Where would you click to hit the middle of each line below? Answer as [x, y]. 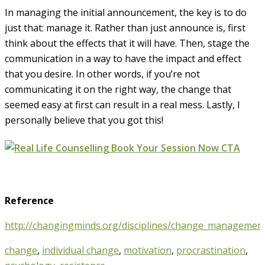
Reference [29, 201]
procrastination [211, 251]
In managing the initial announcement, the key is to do [126, 12]
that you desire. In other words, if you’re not [102, 74]
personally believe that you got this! [84, 120]
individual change [80, 251]
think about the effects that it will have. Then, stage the [127, 43]
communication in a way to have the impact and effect [123, 58]
